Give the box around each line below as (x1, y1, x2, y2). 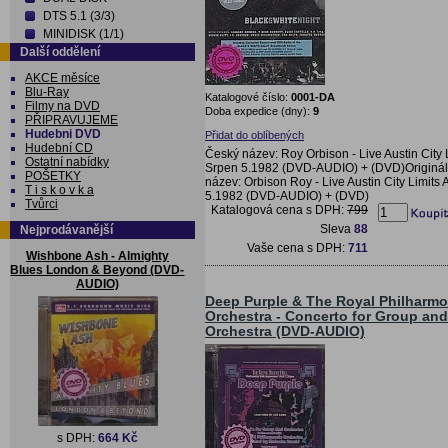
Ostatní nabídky (25, 155, 109, 169)
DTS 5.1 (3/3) (43, 9, 115, 23)
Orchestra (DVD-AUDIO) (205, 323, 365, 339)
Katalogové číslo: (205, 90, 291, 103)
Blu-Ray (25, 85, 69, 99)
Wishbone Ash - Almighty (26, 249, 169, 263)
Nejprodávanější (20, 223, 113, 237)
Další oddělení (20, 45, 100, 59)
